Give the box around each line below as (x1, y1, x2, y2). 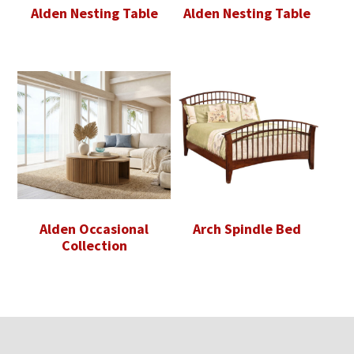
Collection (61, 235, 127, 254)
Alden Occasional (40, 219, 149, 238)
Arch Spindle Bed (193, 219, 302, 238)
